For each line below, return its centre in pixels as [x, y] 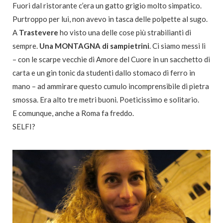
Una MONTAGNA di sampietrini [94, 46]
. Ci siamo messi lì [177, 46]
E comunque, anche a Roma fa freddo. [73, 113]
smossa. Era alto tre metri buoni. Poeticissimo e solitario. [106, 99]
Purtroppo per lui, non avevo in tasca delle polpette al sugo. [110, 19]
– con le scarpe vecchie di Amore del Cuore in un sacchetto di [111, 59]
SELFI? [24, 126]
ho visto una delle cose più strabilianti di [125, 32]
